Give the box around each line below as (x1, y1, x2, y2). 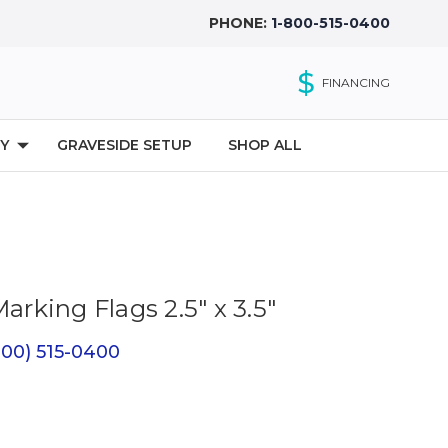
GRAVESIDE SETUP (57, 136, 192, 155)
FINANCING (321, 75, 390, 91)
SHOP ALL (228, 136, 302, 155)
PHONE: (209, 14, 271, 32)
